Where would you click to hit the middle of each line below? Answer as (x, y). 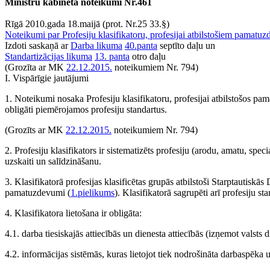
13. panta (112, 56)
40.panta (141, 46)
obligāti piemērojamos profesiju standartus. (86, 109)
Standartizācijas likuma (49, 56)
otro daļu (148, 56)
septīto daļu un (186, 46)
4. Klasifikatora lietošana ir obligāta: (73, 213)
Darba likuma (96, 46)
